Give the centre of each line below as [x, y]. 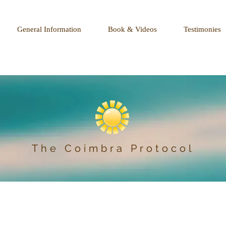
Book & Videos [132, 29]
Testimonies [202, 29]
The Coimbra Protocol [113, 148]
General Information [49, 29]
